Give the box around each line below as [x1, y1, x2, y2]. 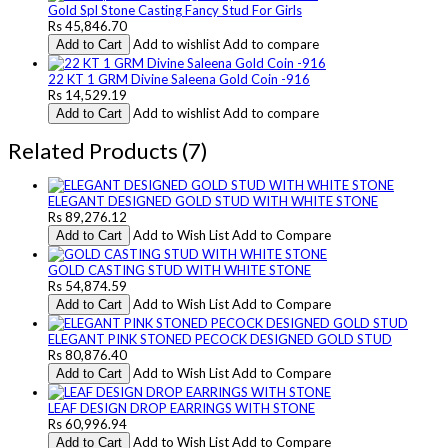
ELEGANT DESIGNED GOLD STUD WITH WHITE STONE [48, 192, 378, 209]
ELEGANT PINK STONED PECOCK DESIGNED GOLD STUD [48, 330, 392, 347]
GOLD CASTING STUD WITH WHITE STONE [48, 261, 311, 278]
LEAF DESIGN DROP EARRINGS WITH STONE [48, 399, 315, 416]
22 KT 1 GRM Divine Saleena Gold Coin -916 [48, 70, 310, 87]
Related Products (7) [8, 136, 208, 164]
